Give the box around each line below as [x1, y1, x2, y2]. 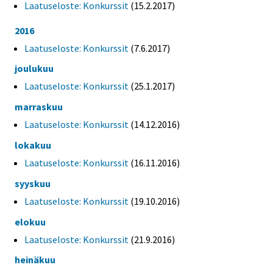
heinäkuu [15, 253, 55, 266]
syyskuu [15, 177, 51, 190]
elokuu [15, 215, 46, 228]
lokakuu [15, 139, 51, 152]
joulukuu [15, 62, 54, 75]
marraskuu [15, 101, 63, 113]
